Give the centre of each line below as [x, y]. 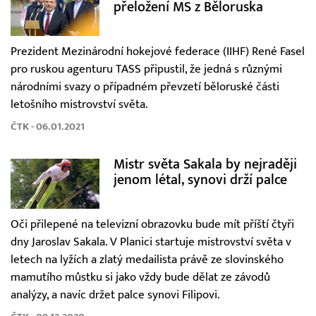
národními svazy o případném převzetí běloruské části [145, 86]
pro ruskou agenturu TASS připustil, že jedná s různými [146, 69]
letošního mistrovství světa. [79, 104]
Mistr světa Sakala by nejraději [205, 164]
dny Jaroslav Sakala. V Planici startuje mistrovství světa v [151, 242]
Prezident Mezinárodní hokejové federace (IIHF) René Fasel [158, 51]
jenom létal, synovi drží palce [200, 179]
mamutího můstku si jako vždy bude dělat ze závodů [140, 277]
